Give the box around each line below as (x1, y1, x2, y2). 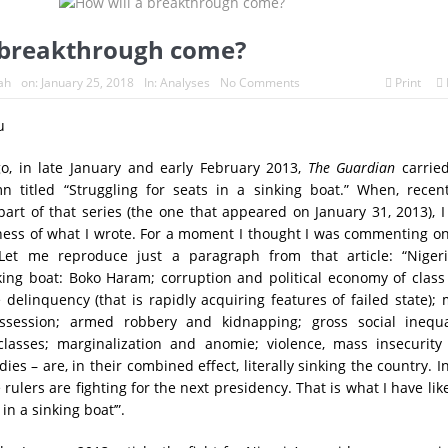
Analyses (159, 74, 210, 92)
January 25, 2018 (40, 74, 134, 92)
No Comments (219, 74, 300, 92)
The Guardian (307, 158, 396, 178)
